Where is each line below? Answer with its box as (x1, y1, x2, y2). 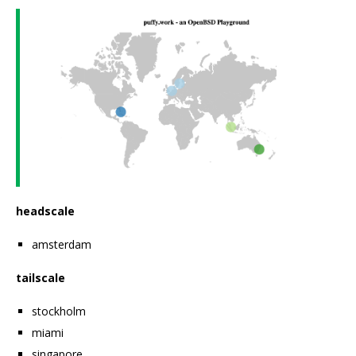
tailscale (16, 269, 65, 285)
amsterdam (32, 236, 91, 252)
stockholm (32, 303, 86, 319)
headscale (16, 203, 75, 219)
